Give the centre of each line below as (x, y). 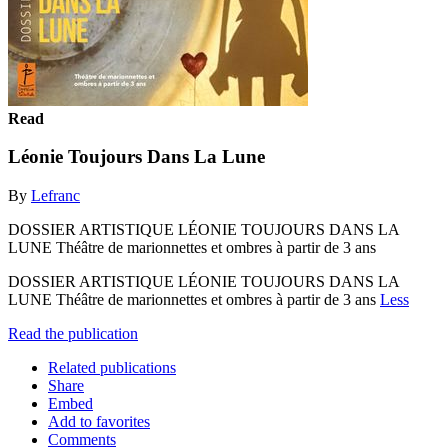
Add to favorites (99, 421)
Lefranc (55, 195)
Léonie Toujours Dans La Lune (136, 157)
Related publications (112, 367)
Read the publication (73, 333)
